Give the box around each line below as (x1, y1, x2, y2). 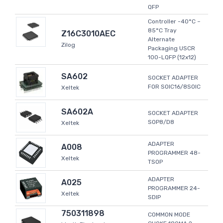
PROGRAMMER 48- (148, 149, 201, 157)
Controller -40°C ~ (148, 18, 201, 25)
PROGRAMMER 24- (148, 185, 200, 192)
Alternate (148, 36, 175, 43)
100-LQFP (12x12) (148, 54, 196, 61)
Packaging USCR (148, 45, 195, 52)
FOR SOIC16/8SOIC (148, 83, 201, 91)
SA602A (61, 107, 93, 117)
